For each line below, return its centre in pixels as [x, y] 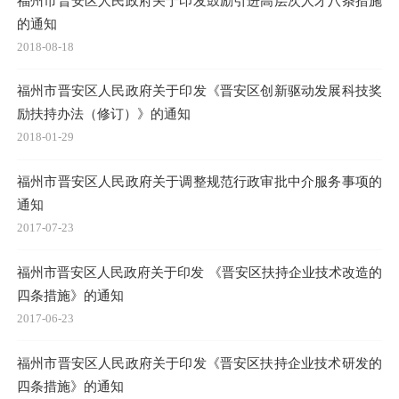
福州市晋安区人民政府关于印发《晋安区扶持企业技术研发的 [199, 362]
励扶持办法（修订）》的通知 [104, 114]
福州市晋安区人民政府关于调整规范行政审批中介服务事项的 [199, 182]
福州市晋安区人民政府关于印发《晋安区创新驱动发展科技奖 [199, 91]
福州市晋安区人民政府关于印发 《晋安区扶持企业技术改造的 [199, 272]
